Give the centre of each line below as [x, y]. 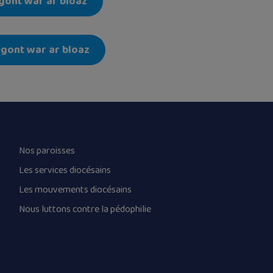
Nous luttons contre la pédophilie [85, 209]
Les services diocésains [65, 170]
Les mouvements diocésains [75, 190]
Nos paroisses [47, 151]
